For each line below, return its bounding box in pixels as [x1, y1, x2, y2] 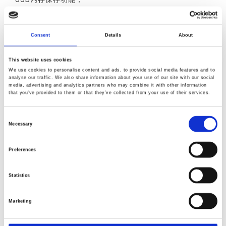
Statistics [9, 173, 30, 178]
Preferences [9, 147, 36, 152]
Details [105, 32, 121, 38]
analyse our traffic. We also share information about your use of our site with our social [9, 75, 214, 80]
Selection [4, 126, 23, 132]
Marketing [9, 198, 32, 204]
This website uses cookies [9, 57, 72, 63]
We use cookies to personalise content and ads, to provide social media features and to [9, 67, 215, 73]
